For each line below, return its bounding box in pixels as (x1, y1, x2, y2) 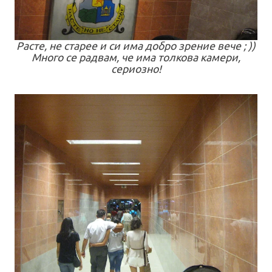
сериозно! (110, 63, 161, 75)
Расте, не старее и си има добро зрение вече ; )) (16, 40, 256, 52)
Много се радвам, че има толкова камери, (32, 52, 240, 64)
